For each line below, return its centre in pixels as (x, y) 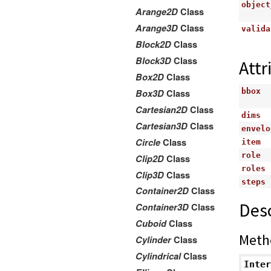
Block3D (153, 61)
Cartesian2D (162, 109)
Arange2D (157, 12)
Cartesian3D (162, 126)
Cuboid (151, 224)
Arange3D (157, 28)
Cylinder (153, 240)
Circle (148, 142)
